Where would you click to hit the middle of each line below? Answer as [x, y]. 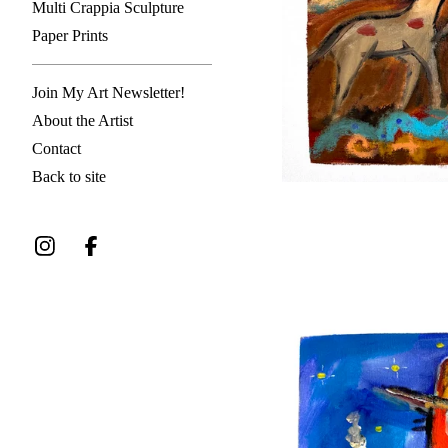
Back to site [69, 176]
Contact [56, 148]
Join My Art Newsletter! [108, 92]
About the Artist [82, 120]
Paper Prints [70, 35]
